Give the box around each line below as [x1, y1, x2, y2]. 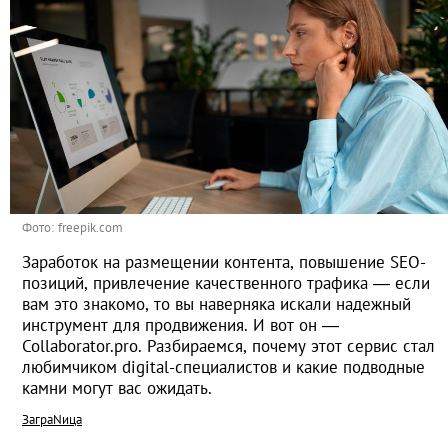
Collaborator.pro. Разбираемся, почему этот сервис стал [22, 335, 435, 358]
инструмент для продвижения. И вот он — [22, 314, 339, 337]
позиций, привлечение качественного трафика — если [22, 272, 430, 295]
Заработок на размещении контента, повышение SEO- [22, 251, 426, 274]
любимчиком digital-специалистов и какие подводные [22, 356, 425, 379]
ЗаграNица [22, 411, 82, 429]
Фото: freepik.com [22, 219, 123, 237]
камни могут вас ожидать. [22, 377, 212, 400]
